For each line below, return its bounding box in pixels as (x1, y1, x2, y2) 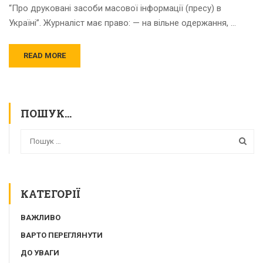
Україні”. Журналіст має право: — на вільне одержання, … (9, 18, 236, 29)
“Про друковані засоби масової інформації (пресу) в (9, 3, 221, 14)
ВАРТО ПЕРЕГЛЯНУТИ (21, 230, 103, 240)
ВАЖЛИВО (21, 213, 60, 222)
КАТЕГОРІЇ (21, 186, 80, 201)
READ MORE (23, 51, 66, 60)
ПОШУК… (21, 106, 72, 121)
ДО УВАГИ (21, 248, 59, 257)
